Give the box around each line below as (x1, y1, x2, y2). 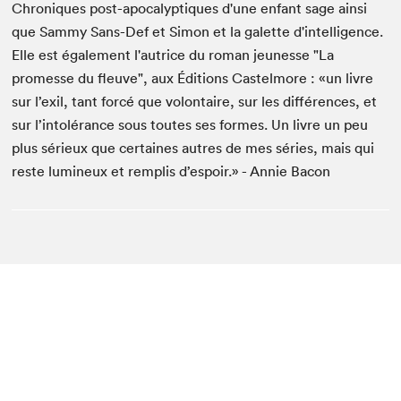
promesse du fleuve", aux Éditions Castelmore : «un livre (12, 69, 374, 87)
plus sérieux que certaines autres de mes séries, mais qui (12, 139, 375, 157)
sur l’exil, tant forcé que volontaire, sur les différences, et (12, 92, 378, 110)
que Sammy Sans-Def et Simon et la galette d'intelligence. (12, 22, 384, 40)
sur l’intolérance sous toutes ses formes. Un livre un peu (12, 115, 369, 133)
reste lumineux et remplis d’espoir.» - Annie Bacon (12, 162, 331, 180)
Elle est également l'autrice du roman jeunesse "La (12, 46, 335, 64)
